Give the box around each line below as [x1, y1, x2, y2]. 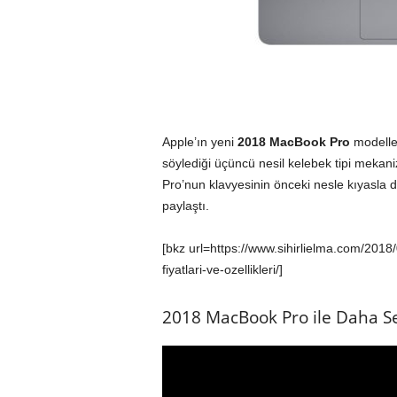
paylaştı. [161, 198, 209, 213]
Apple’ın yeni [161, 135, 237, 149]
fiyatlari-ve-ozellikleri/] [161, 262, 283, 276]
